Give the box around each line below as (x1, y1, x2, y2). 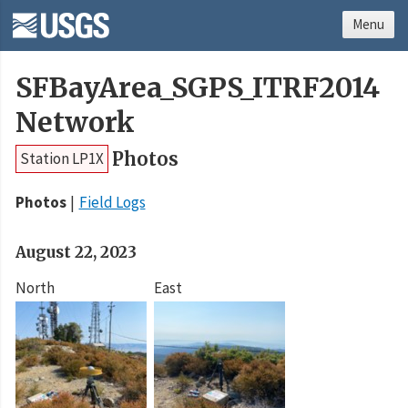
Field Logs (78, 192, 146, 213)
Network (15, 106, 135, 140)
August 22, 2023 (15, 242, 137, 263)
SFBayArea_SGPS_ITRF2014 (15, 71, 380, 106)
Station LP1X (20, 148, 104, 169)
